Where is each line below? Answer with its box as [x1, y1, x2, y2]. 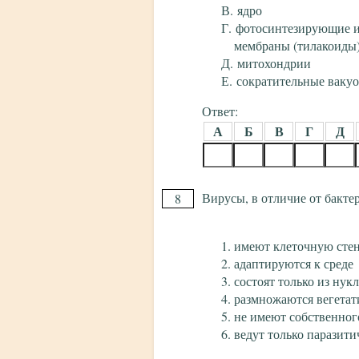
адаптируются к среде [234, 255, 353, 272]
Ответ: [202, 103, 238, 120]
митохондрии [237, 54, 311, 72]
